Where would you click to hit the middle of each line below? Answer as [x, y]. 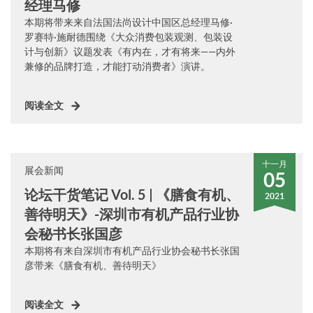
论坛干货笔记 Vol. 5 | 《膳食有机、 [132, 195]
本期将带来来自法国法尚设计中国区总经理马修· [129, 22]
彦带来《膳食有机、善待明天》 [93, 265]
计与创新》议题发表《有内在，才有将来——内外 [130, 52]
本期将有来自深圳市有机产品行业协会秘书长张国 [132, 251]
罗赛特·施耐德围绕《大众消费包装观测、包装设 [129, 37]
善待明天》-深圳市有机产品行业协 [132, 214]
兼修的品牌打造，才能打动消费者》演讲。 [117, 66]
